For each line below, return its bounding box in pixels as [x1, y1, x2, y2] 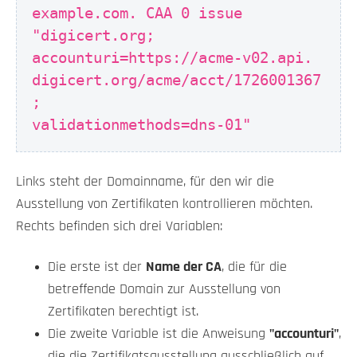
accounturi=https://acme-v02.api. [32, 49, 313, 68]
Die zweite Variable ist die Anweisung [48, 327, 269, 342]
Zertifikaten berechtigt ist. [48, 304, 198, 320]
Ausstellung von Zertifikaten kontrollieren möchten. [16, 197, 312, 212]
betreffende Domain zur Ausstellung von [48, 282, 280, 297]
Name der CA [146, 260, 222, 275]
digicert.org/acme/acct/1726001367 [32, 71, 322, 90]
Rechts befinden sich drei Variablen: [16, 219, 222, 234]
